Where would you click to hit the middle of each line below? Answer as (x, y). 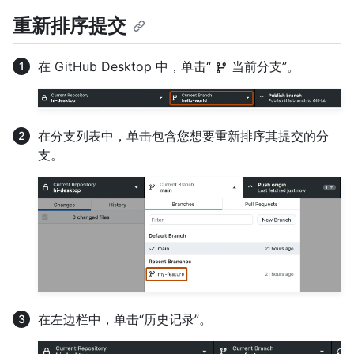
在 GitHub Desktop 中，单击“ (126, 67)
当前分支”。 (264, 67)
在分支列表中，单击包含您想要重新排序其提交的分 (183, 136)
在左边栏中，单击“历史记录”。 (125, 320)
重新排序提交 (70, 26)
